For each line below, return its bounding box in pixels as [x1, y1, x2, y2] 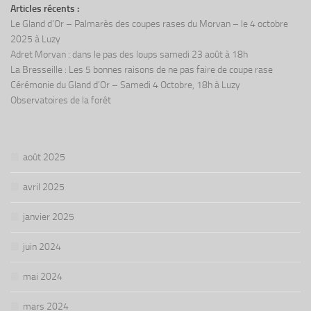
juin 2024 [23, 240, 61, 253]
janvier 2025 [23, 210, 74, 223]
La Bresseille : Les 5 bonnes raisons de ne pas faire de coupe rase [10, 63, 273, 76]
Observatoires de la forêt [10, 94, 111, 106]
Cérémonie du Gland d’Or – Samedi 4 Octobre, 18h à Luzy [10, 78, 240, 91]
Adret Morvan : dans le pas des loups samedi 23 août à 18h [10, 48, 248, 60]
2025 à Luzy [10, 33, 60, 45]
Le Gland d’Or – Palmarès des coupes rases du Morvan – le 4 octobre [10, 17, 288, 30]
